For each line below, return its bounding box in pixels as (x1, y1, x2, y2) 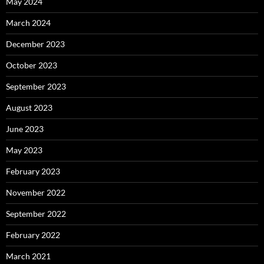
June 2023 (6, 123, 44, 134)
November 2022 (6, 187, 65, 197)
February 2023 (6, 166, 60, 176)
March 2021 (6, 250, 51, 261)
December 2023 (6, 38, 65, 49)
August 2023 (6, 102, 52, 113)
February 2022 (6, 229, 60, 240)
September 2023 (6, 81, 66, 91)
